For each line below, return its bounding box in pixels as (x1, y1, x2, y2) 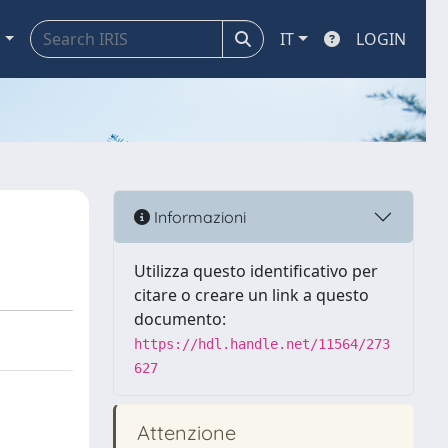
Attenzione (132, 420, 236, 445)
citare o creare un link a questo (134, 284, 369, 306)
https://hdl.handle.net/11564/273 (134, 336, 390, 352)
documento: (134, 308, 226, 330)
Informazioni (150, 206, 246, 227)
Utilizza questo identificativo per (134, 260, 378, 282)
